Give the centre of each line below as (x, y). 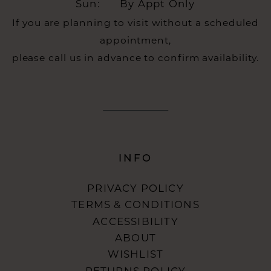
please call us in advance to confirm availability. (135, 58)
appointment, (135, 41)
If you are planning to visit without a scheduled (135, 23)
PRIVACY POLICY (135, 188)
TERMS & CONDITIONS (135, 205)
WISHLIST (135, 254)
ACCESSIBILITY (135, 221)
